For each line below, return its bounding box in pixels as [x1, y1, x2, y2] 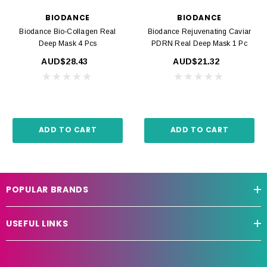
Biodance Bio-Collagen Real [19, 27, 116, 36]
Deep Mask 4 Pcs [78, 39, 97, 48]
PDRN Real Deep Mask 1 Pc [151, 39, 247, 48]
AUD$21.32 [173, 56, 220, 66]
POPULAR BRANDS [6, 183, 89, 195]
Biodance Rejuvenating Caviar [147, 27, 252, 36]
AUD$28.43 [41, 56, 88, 66]
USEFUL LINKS [6, 217, 69, 229]
